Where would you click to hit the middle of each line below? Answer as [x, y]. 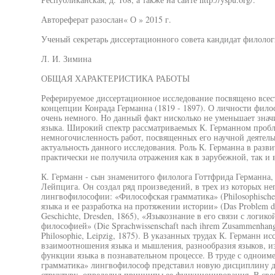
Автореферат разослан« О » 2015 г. [106, 19]
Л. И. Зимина [66, 59]
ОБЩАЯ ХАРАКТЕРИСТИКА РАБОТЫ [115, 78]
